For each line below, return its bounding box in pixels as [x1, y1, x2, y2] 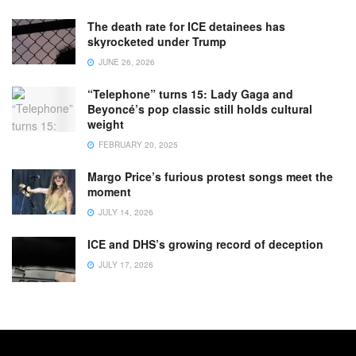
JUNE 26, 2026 [96, 56, 155, 68]
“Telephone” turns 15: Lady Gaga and [87, 86, 293, 103]
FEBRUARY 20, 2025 [96, 139, 178, 151]
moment [87, 184, 131, 200]
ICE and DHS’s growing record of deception [87, 236, 323, 253]
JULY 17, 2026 [96, 259, 153, 271]
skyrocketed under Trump [87, 33, 226, 50]
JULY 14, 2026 [96, 207, 153, 219]
